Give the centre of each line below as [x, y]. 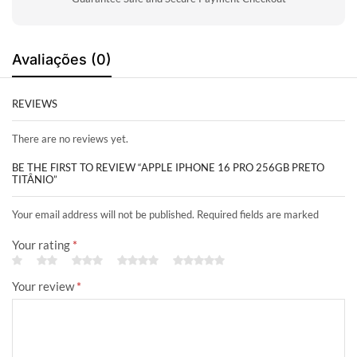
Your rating [42, 244]
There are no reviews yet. [70, 138]
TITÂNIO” [35, 180]
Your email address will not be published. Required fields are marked [165, 215]
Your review [44, 286]
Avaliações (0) [62, 59]
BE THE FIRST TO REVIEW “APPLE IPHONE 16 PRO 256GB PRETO [168, 168]
